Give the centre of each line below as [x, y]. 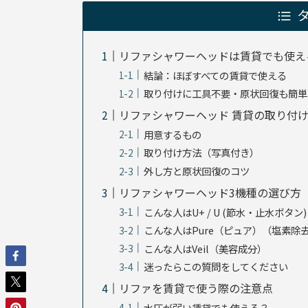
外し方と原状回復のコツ [197, 170]
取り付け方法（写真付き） [202, 153]
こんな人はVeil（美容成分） [206, 248]
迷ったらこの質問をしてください [216, 267]
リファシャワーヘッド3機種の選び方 [210, 192]
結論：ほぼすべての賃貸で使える [216, 75]
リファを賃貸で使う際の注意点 [196, 288]
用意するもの [173, 134]
